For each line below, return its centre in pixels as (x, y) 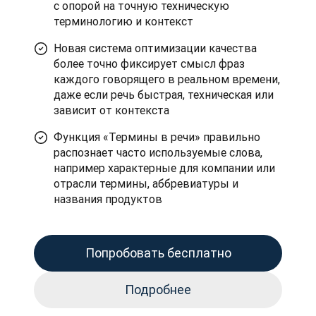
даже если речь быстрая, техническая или (164, 95)
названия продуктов (108, 199)
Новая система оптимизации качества (155, 48)
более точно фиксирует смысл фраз (149, 63)
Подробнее (158, 290)
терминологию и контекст (123, 21)
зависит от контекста (111, 110)
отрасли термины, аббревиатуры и (146, 183)
